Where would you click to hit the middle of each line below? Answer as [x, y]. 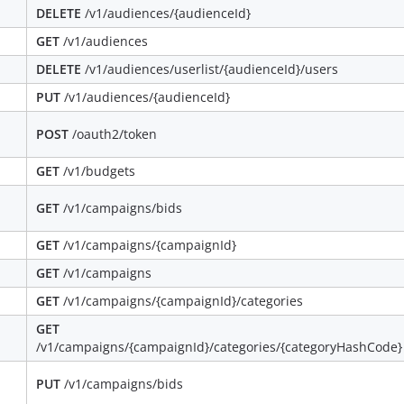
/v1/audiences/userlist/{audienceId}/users [210, 69]
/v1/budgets [97, 170]
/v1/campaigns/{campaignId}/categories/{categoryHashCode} [219, 346]
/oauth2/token [113, 133]
